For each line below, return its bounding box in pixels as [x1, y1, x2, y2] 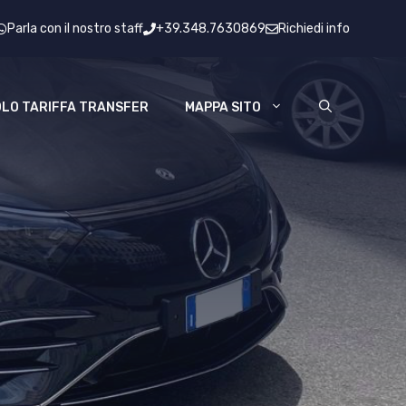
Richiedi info [278, 21, 350, 36]
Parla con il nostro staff [7, 21, 143, 36]
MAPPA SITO [185, 99, 261, 115]
